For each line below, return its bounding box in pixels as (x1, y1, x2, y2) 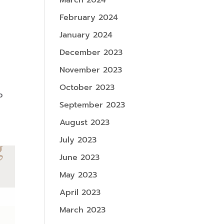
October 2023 (59, 81, 115, 93)
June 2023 (59, 151, 100, 163)
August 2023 (59, 116, 110, 128)
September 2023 (59, 99, 125, 111)
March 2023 (59, 204, 106, 216)
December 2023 (59, 46, 123, 58)
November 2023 (59, 64, 122, 76)
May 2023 (59, 169, 97, 181)
